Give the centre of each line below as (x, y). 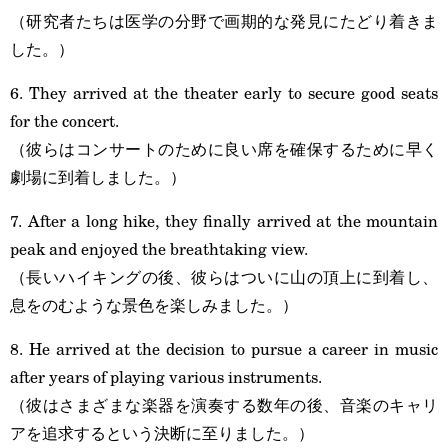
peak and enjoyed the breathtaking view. (159, 248)
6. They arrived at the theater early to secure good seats (224, 92)
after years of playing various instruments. (166, 376)
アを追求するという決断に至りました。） (162, 432)
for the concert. (64, 120)
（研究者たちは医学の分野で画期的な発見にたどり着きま (224, 20)
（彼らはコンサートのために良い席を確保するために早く (224, 148)
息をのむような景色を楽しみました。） (154, 304)
